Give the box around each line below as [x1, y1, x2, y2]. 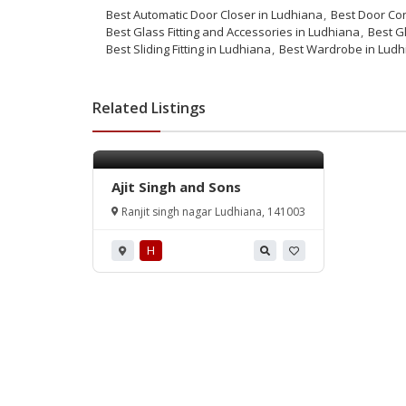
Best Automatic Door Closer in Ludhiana [106, 6, 323, 23]
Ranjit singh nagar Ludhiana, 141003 [119, 204, 305, 219]
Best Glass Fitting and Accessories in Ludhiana [106, 24, 360, 40]
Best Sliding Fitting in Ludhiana [106, 41, 271, 57]
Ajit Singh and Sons [111, 178, 241, 196]
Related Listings [92, 98, 206, 118]
